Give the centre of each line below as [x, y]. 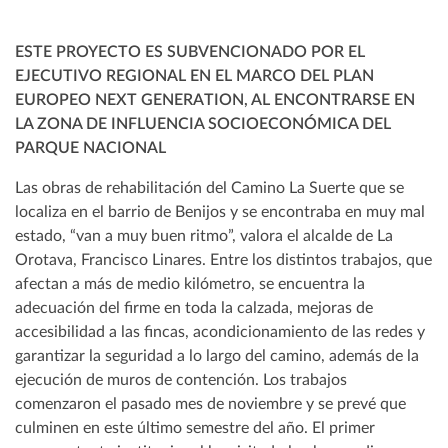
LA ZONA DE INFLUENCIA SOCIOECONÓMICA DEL [203, 123]
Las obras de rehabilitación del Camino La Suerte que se [209, 187]
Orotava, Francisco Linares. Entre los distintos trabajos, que [223, 259]
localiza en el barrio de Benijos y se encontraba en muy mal [220, 211]
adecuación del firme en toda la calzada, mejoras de [194, 307]
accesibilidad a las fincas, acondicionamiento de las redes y [220, 331]
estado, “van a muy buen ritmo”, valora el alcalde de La [204, 235]
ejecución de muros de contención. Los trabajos [181, 379]
